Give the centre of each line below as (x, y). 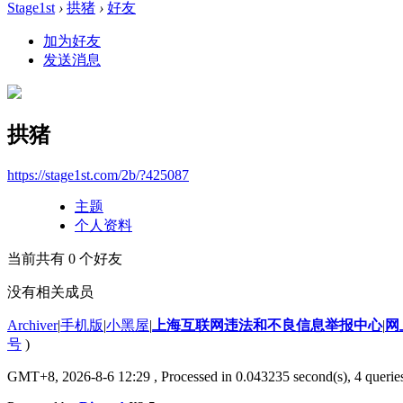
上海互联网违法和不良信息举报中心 (267, 325)
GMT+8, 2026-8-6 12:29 (79, 376)
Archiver (32, 325)
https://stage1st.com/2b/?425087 (98, 175)
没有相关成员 (50, 291)
